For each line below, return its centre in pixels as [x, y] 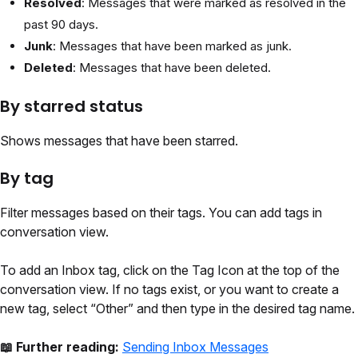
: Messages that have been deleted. [172, 68]
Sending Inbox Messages [195, 347]
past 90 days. [61, 25]
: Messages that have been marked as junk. [172, 46]
